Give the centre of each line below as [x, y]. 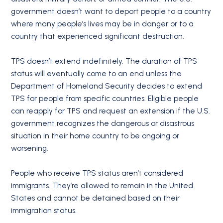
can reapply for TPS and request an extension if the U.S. [111, 111]
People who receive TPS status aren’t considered [97, 173]
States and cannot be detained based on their [96, 198]
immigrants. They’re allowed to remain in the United [102, 186]
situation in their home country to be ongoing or [95, 136]
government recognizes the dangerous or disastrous [103, 124]
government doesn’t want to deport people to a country [111, 12]
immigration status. [44, 211]
